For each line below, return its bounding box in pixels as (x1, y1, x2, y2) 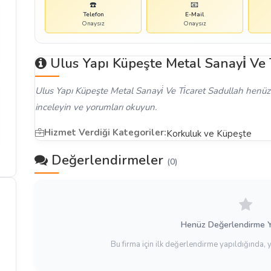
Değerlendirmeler (48, 151, 168, 169)
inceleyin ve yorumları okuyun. (35, 101, 157, 113)
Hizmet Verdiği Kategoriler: (44, 126, 167, 139)
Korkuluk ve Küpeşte (166, 127, 252, 140)
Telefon (82, 10, 104, 19)
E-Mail (185, 10, 204, 19)
